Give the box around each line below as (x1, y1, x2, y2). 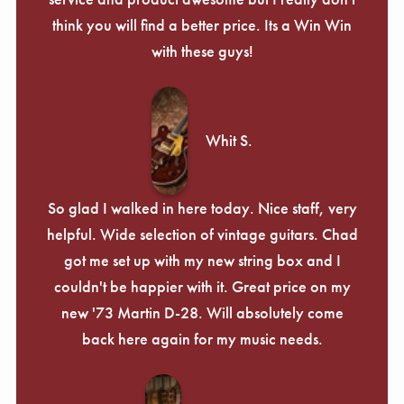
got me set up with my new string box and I (63, 249, 341, 271)
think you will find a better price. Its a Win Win (52, 14, 352, 35)
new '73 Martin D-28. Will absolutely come (60, 301, 344, 323)
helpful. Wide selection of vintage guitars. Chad (46, 223, 358, 244)
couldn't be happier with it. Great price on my (53, 275, 351, 297)
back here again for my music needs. (81, 327, 323, 349)
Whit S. (206, 130, 252, 151)
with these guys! (151, 40, 253, 61)
